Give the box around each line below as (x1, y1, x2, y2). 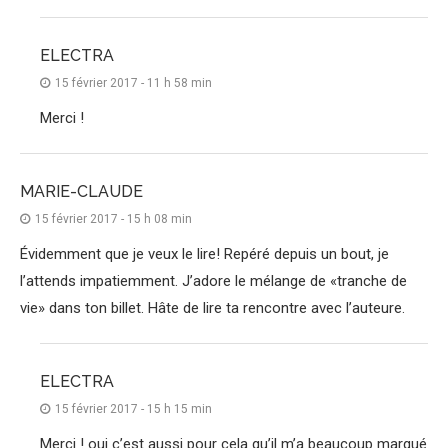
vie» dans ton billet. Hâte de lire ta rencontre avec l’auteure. (20, 299, 405, 318)
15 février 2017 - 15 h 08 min (35, 212, 192, 227)
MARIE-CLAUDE (20, 182, 143, 202)
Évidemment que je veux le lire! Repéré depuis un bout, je (20, 245, 389, 264)
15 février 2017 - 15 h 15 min (55, 402, 212, 417)
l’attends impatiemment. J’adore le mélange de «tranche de (20, 272, 407, 291)
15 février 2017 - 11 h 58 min (55, 76, 212, 91)
